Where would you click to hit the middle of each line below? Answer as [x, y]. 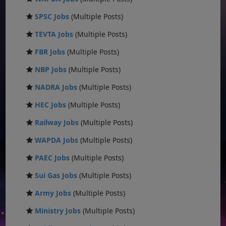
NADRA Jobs [56, 87]
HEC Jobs [51, 104]
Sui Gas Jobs [56, 175]
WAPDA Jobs [57, 140]
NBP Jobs [51, 69]
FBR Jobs [50, 51]
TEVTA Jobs [54, 34]
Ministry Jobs [58, 210]
